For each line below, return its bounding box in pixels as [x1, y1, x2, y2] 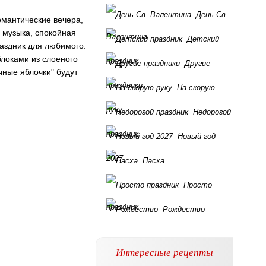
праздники [106, 81, 142, 90]
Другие [185, 59, 210, 68]
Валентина [106, 32, 147, 41]
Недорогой [193, 107, 231, 116]
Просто [183, 180, 212, 189]
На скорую [177, 83, 215, 92]
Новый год [178, 132, 216, 141]
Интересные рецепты [116, 245, 213, 259]
